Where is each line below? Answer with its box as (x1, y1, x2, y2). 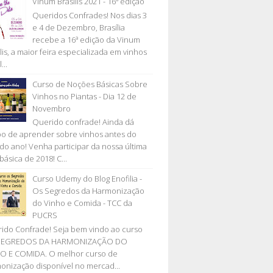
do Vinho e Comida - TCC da (32, 197, 133, 209)
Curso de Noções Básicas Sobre (32, 78, 148, 90)
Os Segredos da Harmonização (32, 185, 145, 197)
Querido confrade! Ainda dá (32, 116, 135, 128)
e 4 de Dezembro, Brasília (32, 21, 126, 33)
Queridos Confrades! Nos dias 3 (32, 9, 147, 21)
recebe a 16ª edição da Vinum (32, 34, 141, 45)
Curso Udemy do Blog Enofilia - (32, 173, 143, 185)
